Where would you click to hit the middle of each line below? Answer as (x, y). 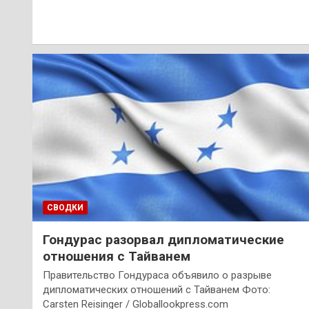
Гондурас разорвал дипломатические (163, 239)
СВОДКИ (65, 207)
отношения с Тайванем (117, 256)
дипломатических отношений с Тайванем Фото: (157, 289)
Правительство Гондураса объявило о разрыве (157, 275)
